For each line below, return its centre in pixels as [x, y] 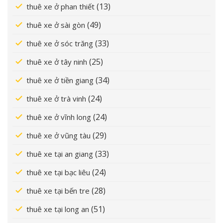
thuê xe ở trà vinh [56, 98]
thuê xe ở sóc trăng [60, 43]
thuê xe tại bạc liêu [58, 172]
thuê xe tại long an [58, 209]
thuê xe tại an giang [60, 154]
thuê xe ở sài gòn [56, 25]
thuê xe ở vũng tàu [58, 135]
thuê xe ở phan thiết [60, 6]
